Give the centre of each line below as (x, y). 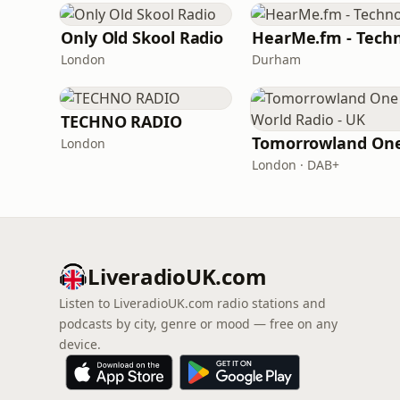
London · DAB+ (296, 165)
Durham (276, 59)
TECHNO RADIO (121, 121)
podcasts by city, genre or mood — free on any (198, 324)
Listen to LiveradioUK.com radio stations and (192, 303)
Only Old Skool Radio (142, 37)
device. (80, 344)
